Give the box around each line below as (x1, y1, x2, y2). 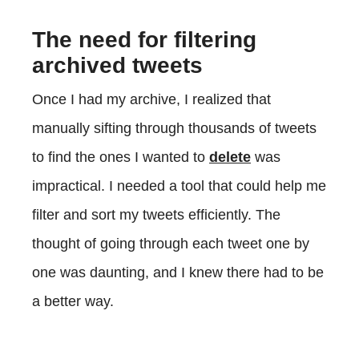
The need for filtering (32, 26, 256, 52)
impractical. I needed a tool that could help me (32, 177, 326, 194)
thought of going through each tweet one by (32, 235, 309, 252)
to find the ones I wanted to (32, 148, 209, 165)
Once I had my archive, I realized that (32, 91, 271, 107)
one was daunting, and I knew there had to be (32, 264, 324, 280)
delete (209, 148, 251, 165)
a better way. (32, 292, 114, 309)
